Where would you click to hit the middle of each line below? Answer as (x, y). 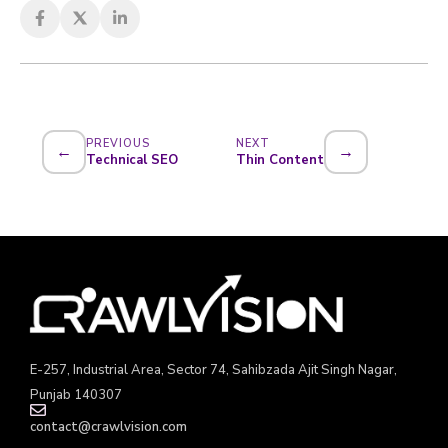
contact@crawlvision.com (108, 426)
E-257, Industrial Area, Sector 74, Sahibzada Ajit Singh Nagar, (213, 369)
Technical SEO (132, 159)
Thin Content (280, 159)
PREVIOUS (118, 143)
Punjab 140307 (76, 394)
